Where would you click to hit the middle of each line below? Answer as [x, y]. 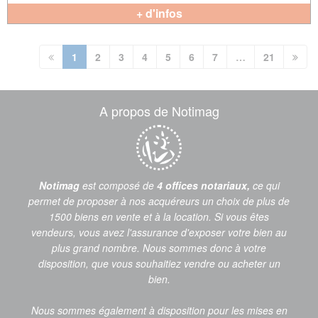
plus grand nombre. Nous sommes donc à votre [159, 248]
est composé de [119, 185]
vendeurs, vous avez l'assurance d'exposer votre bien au [159, 232]
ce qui [266, 185]
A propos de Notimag [159, 111]
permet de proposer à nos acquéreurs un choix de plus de [159, 201]
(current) [98, 56]
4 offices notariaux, [204, 185]
